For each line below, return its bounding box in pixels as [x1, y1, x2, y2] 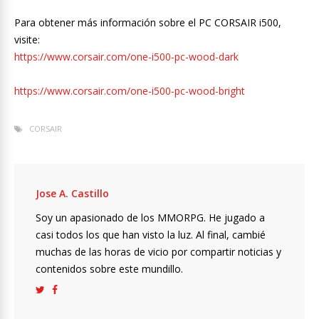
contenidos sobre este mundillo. [36, 261, 183, 276]
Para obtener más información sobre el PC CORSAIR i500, [14, 15, 281, 29]
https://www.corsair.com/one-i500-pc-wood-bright [14, 83, 245, 98]
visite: [14, 32, 40, 46]
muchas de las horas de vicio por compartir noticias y [36, 244, 281, 258]
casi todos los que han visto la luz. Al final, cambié [36, 227, 266, 241]
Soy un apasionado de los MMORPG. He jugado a [36, 210, 265, 224]
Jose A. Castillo [36, 186, 109, 200]
